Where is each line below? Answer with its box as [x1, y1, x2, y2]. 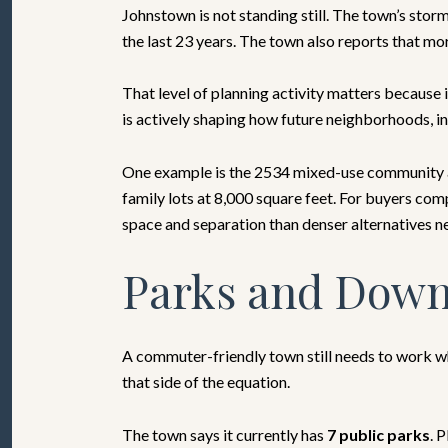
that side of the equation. [122, 372, 290, 392]
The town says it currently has [122, 424, 327, 444]
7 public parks [327, 424, 430, 444]
